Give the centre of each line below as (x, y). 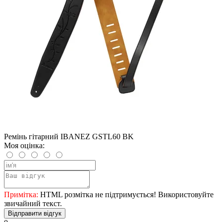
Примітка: (21, 194)
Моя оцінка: (24, 145)
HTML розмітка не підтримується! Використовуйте (126, 194)
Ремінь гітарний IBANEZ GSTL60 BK (69, 136)
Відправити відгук (35, 213)
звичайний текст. (33, 203)
